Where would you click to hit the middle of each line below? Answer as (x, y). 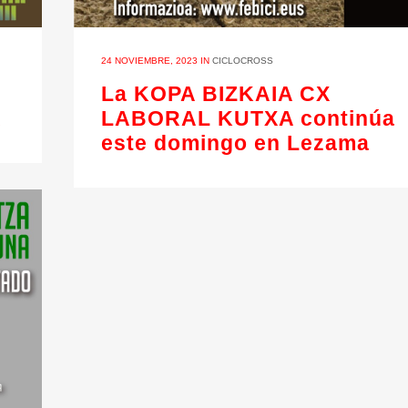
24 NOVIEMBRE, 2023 (149, 60)
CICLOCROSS (243, 60)
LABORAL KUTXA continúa (248, 118)
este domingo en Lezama (235, 143)
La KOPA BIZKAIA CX (216, 93)
